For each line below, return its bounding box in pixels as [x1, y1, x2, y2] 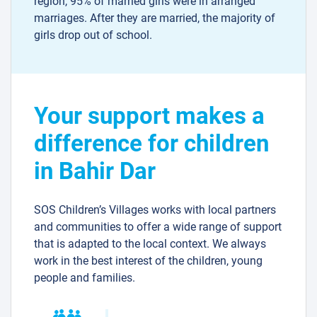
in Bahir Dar [34, 157, 156, 185]
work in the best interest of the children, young [34, 254, 263, 268]
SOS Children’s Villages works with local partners [34, 203, 276, 217]
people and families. [34, 271, 135, 285]
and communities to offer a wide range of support [34, 220, 282, 234]
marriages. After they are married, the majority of [34, 11, 275, 25]
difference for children [34, 129, 269, 158]
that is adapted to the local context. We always [34, 237, 266, 251]
